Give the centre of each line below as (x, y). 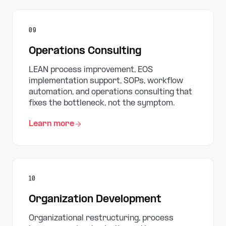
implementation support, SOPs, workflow (106, 81)
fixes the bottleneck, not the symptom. (102, 103)
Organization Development (95, 200)
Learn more (51, 124)
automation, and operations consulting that (110, 92)
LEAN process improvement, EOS (91, 70)
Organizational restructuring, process (101, 218)
